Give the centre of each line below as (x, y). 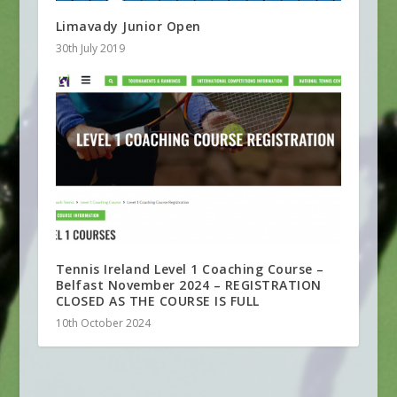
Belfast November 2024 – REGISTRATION (188, 284)
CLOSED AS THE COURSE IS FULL (157, 300)
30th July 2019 (90, 48)
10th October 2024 (103, 323)
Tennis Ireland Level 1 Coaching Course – (190, 269)
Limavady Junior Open (128, 26)
